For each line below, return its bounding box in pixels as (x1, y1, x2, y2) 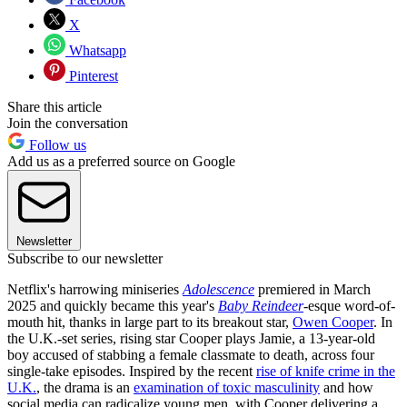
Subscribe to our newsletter (7, 251, 163, 267)
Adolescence (183, 282, 254, 298)
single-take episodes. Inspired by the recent (7, 363, 256, 380)
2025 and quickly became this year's (7, 298, 218, 314)
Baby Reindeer (218, 298, 303, 314)
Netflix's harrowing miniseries (7, 282, 183, 298)
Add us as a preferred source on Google (7, 154, 235, 170)
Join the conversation (7, 115, 128, 132)
